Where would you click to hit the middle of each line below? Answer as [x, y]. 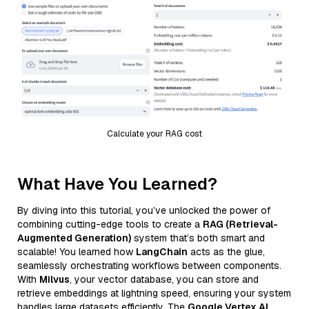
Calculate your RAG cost [154, 133]
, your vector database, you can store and [164, 279]
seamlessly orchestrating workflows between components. [149, 265]
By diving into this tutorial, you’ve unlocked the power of [144, 210]
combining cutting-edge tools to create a [110, 224]
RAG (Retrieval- [240, 224]
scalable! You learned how [77, 251]
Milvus [54, 279]
